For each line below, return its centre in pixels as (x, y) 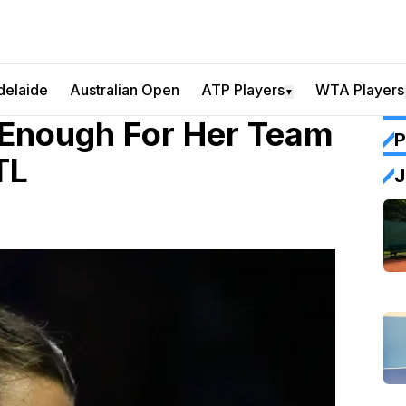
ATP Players (243, 90)
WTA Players (360, 90)
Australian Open (125, 90)
